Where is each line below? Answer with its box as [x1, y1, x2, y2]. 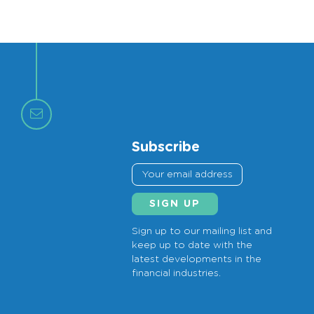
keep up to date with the [132, 240, 253, 250]
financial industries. [132, 268, 221, 278]
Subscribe [132, 139, 200, 154]
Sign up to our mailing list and [132, 226, 273, 236]
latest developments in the [132, 254, 262, 264]
